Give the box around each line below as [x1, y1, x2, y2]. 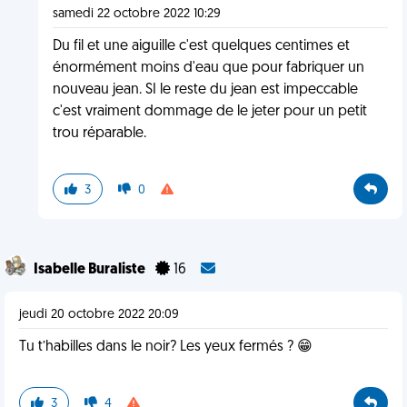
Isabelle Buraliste [34, 263, 148, 277]
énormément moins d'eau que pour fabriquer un [52, 61, 364, 75]
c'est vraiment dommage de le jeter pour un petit [52, 104, 367, 119]
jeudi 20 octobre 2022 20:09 [19, 308, 179, 322]
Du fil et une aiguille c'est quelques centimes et [52, 39, 350, 54]
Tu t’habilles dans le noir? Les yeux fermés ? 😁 [19, 340, 313, 354]
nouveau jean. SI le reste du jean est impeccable [52, 83, 358, 97]
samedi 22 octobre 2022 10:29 [52, 7, 221, 21]
